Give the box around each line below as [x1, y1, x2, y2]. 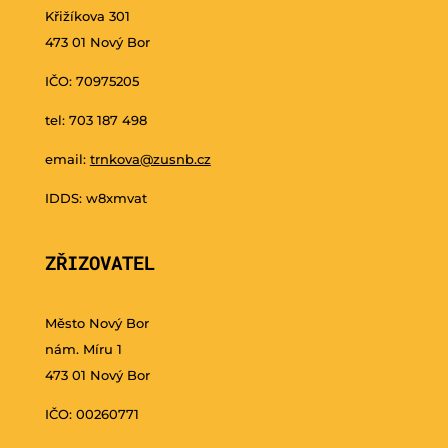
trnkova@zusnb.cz [89, 150, 211, 167]
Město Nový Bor [44, 314, 149, 331]
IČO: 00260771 [44, 405, 139, 422]
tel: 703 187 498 [44, 111, 147, 128]
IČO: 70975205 [44, 72, 139, 89]
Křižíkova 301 [44, 7, 130, 24]
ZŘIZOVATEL [44, 249, 155, 275]
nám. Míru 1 [44, 340, 122, 357]
